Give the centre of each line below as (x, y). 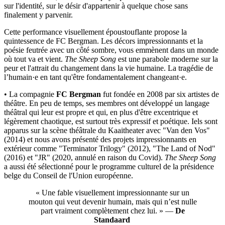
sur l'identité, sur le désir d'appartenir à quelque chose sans (96, 6)
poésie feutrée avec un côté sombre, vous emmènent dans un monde (111, 50)
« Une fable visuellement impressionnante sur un (113, 193)
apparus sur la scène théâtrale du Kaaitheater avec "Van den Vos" (107, 131)
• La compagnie (30, 94)
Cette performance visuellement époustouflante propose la (95, 32)
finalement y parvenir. (40, 15)
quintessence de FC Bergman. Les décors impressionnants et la (103, 41)
